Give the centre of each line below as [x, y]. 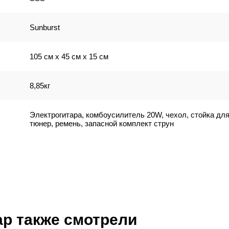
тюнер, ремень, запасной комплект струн [102, 123]
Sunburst [45, 27]
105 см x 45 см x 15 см [69, 56]
